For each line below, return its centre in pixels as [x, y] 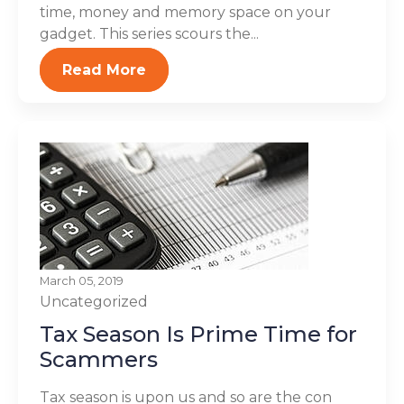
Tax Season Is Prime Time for [198, 334]
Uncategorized [94, 302]
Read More [104, 70]
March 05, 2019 [82, 281]
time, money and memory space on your [185, 12]
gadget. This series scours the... [149, 34]
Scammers [99, 359]
